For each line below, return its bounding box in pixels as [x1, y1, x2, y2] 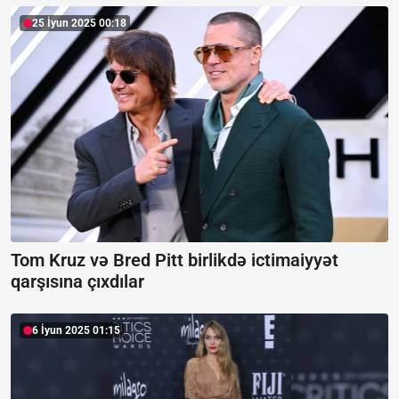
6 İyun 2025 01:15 [32, 323, 120, 337]
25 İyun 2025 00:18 [32, 17, 126, 30]
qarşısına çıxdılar [11, 270, 144, 292]
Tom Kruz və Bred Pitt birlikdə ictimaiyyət [11, 248, 338, 271]
